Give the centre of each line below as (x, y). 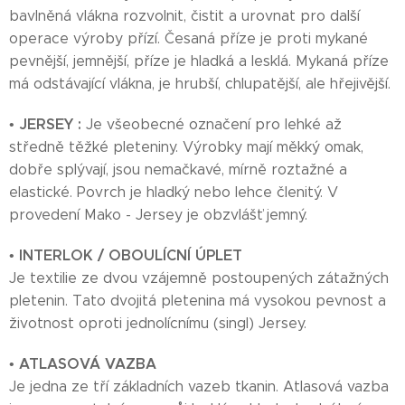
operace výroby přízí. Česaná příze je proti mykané (188, 38)
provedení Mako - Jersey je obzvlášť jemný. (158, 215)
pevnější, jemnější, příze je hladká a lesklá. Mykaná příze (199, 61)
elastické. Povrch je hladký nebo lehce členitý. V (174, 192)
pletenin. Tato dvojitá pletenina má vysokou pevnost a (198, 301)
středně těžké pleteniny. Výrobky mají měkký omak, (186, 147)
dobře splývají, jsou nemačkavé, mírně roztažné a (178, 170)
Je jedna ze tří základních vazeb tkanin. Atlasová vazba (199, 386)
